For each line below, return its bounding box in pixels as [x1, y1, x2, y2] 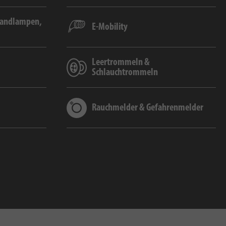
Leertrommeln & [92, 58, 150, 68]
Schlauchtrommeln [92, 68, 158, 78]
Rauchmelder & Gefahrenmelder [92, 103, 203, 114]
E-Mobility [92, 22, 128, 33]
